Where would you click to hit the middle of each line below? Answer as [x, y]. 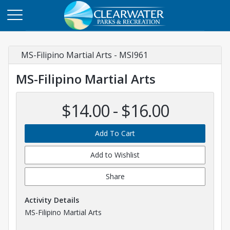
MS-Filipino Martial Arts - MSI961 [84, 55]
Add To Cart [115, 133]
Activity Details [52, 200]
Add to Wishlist [115, 155]
